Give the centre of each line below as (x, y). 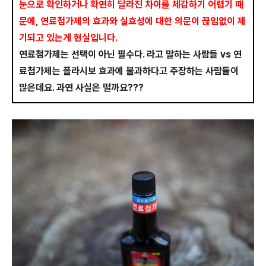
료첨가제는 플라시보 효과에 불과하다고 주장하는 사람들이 (129, 71)
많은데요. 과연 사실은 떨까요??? (81, 88)
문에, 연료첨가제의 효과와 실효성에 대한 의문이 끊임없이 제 (132, 21)
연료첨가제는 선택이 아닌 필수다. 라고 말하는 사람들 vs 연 (130, 55)
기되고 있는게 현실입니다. (69, 38)
